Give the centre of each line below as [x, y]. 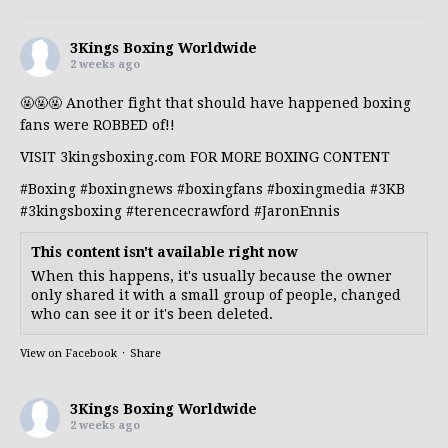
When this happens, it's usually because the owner [211, 276]
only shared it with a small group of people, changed [216, 295]
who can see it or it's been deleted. [152, 314]
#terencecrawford [188, 211]
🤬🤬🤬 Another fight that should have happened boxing [215, 103]
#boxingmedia [316, 189]
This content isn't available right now [164, 252]
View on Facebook [68, 354]
